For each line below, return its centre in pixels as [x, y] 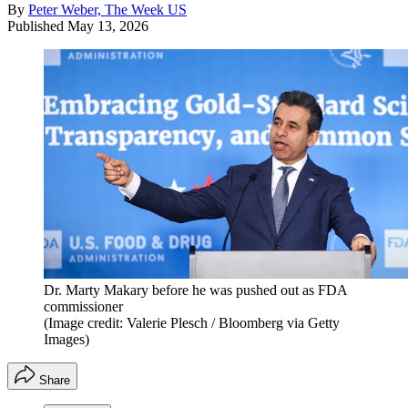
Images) [66, 339]
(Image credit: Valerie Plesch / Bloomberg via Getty [192, 322]
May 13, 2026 [108, 25]
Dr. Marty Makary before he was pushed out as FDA [195, 290]
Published [37, 25]
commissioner [83, 306]
